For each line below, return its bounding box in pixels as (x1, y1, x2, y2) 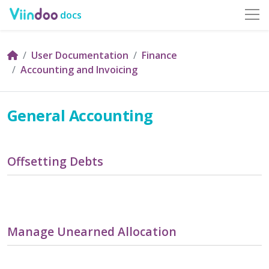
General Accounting (7, 105, 153, 125)
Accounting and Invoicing (20, 63, 138, 76)
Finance (142, 49, 177, 62)
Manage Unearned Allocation (7, 223, 177, 240)
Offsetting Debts (7, 153, 103, 169)
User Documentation (31, 49, 128, 62)
